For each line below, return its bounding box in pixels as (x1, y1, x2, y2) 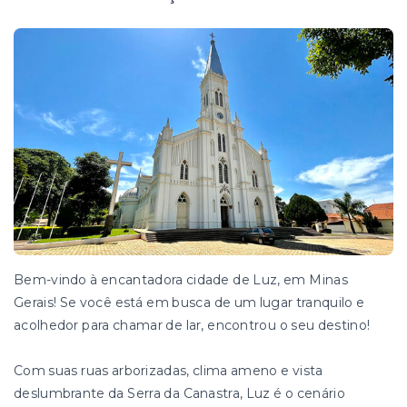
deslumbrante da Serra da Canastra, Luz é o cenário (14, 385, 345, 402)
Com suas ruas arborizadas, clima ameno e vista (14, 362, 323, 379)
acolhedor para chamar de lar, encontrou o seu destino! (14, 317, 371, 333)
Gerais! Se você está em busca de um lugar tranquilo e (14, 294, 365, 311)
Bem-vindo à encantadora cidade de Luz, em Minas (14, 272, 348, 288)
